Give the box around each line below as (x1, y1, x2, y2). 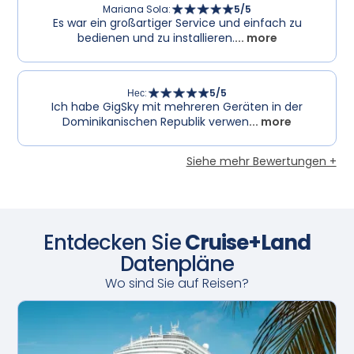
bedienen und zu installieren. (77, 29, 235, 46)
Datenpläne (119, 249, 235, 278)
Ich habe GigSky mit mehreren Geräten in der (51, 98, 303, 115)
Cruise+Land (185, 228, 311, 257)
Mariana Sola (103, 2, 169, 16)
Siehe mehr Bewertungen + (186, 153, 337, 169)
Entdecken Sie (43, 228, 186, 257)
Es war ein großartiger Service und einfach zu (52, 14, 302, 31)
